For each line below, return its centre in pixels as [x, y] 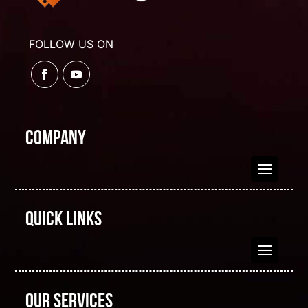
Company [56, 140]
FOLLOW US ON [71, 44]
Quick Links [64, 221]
